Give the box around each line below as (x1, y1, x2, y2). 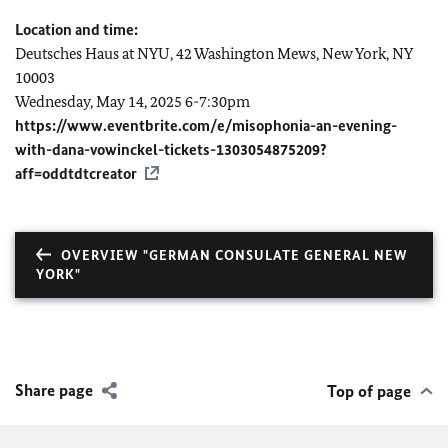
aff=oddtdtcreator (15, 163, 137, 183)
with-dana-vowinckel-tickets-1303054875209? (15, 139, 327, 159)
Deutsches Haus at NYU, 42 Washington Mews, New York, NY (15, 43, 412, 63)
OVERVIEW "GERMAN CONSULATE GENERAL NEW (61, 246, 408, 264)
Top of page (327, 380, 411, 401)
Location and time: (15, 19, 138, 39)
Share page (15, 379, 93, 400)
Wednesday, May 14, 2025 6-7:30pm (15, 91, 250, 111)
